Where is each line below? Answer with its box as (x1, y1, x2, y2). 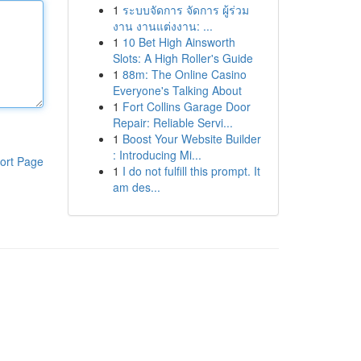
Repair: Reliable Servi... (112, 114, 233, 131)
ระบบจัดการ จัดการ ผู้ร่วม (122, 2, 249, 18)
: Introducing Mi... (112, 147, 201, 163)
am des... (112, 179, 160, 195)
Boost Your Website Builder (122, 131, 261, 147)
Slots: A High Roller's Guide (112, 50, 253, 66)
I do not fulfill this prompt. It (122, 163, 260, 179)
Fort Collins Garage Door (122, 98, 251, 114)
